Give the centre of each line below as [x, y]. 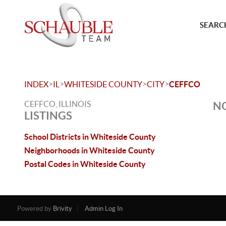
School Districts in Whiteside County [90, 137]
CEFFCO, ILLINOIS [58, 104]
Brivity [62, 209]
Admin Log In [103, 209]
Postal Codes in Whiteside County [85, 164]
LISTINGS [48, 115]
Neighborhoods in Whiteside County [90, 150]
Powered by [35, 209]
